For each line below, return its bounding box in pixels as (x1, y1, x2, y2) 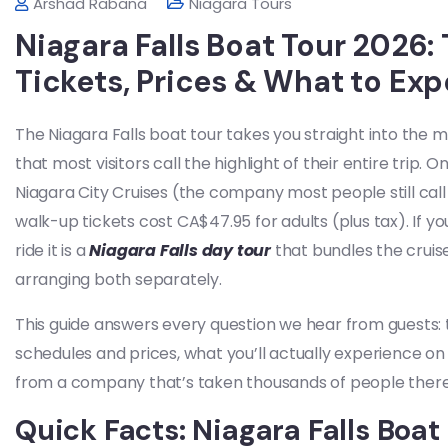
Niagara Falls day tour (89, 239, 272, 262)
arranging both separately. (15, 268, 222, 291)
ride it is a (15, 239, 90, 262)
